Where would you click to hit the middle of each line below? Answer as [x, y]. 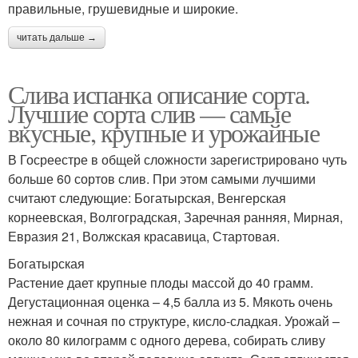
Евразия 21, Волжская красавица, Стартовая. [144, 237]
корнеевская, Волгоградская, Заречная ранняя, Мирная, [175, 217]
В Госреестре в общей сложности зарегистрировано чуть [177, 160]
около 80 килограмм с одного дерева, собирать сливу [167, 340]
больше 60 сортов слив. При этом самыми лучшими [162, 179]
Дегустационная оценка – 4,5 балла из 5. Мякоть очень [170, 302]
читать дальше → [57, 38]
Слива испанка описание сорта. [159, 94]
